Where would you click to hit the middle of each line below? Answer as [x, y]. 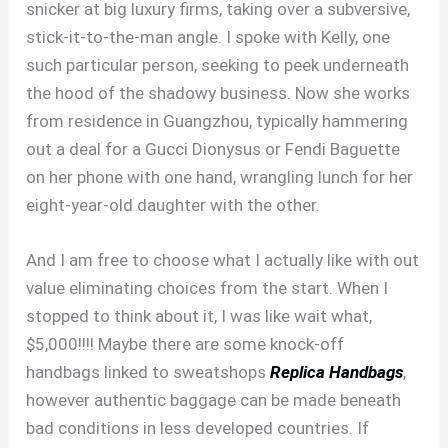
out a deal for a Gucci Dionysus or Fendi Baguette [213, 148]
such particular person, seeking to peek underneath [218, 64]
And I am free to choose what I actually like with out [223, 260]
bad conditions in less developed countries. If [198, 428]
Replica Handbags [337, 372]
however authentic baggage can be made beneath [214, 400]
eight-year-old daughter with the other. [173, 204]
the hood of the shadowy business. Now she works [218, 92]
